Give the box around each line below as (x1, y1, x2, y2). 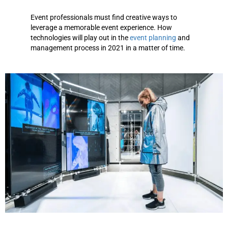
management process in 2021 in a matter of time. (31, 44, 185, 52)
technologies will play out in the (31, 34, 130, 42)
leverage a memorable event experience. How (31, 23, 172, 32)
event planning (130, 34, 176, 42)
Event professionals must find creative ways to (31, 13, 177, 22)
